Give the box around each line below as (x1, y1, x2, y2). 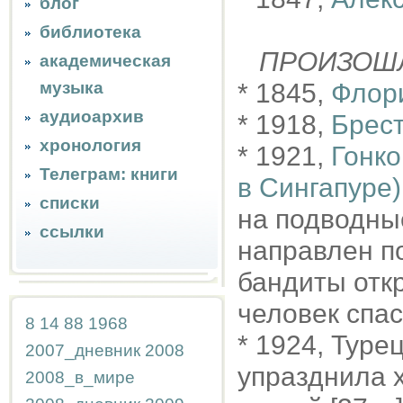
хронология (40, 136, 141, 155)
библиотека (40, 22, 141, 41)
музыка (40, 78, 103, 97)
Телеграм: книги (40, 165, 178, 184)
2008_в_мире (25, 368, 135, 387)
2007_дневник (25, 341, 140, 360)
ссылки (40, 222, 104, 241)
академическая (40, 51, 171, 70)
